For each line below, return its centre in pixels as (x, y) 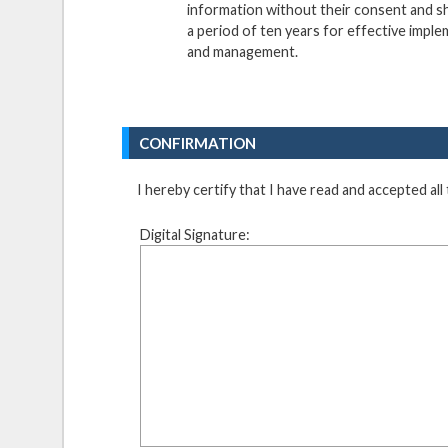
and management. (243, 52)
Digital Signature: (195, 235)
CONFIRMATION (198, 142)
